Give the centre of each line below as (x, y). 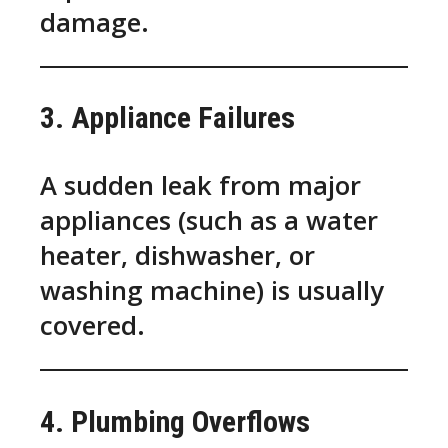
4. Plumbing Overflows (175, 421)
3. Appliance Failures (167, 118)
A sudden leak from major (200, 186)
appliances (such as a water (209, 221)
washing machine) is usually (212, 291)
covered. (92, 326)
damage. (94, 22)
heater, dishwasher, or (177, 256)
